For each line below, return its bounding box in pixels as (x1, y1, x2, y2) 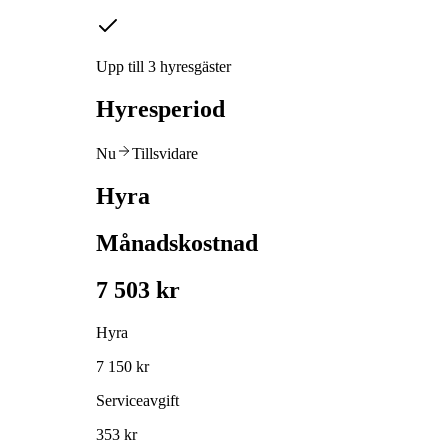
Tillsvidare (132, 144, 198, 162)
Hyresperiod (96, 96, 225, 123)
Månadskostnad (96, 229, 258, 256)
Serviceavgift (96, 391, 179, 409)
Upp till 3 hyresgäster (96, 58, 231, 76)
